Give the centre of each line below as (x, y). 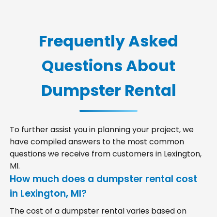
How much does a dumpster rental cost (103, 179)
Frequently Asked (108, 41)
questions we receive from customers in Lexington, (106, 154)
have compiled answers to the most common (97, 141)
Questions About (108, 65)
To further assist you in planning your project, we (102, 129)
